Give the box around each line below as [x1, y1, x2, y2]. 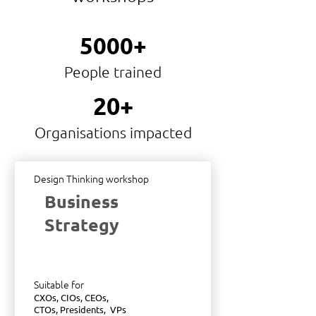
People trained [64, 63, 162, 80]
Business [44, 190, 119, 212]
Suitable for [34, 277, 84, 291]
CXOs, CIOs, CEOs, [34, 291, 109, 303]
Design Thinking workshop [34, 171, 149, 186]
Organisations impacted [34, 123, 192, 141]
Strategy [44, 213, 119, 236]
